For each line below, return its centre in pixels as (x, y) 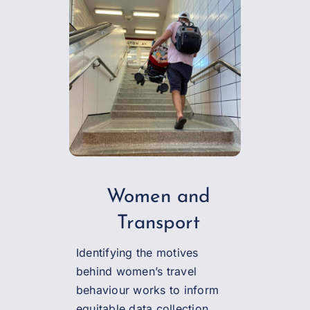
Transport (158, 223)
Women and (158, 197)
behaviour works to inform (147, 290)
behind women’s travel (136, 271)
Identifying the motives (137, 252)
